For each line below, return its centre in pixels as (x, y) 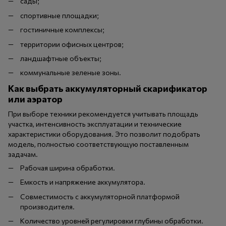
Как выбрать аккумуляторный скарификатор (108, 89)
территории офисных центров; (72, 44)
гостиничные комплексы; (62, 30)
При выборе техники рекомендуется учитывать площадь (103, 114)
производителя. (47, 206)
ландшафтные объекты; (61, 58)
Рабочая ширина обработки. (68, 167)
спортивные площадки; (60, 15)
